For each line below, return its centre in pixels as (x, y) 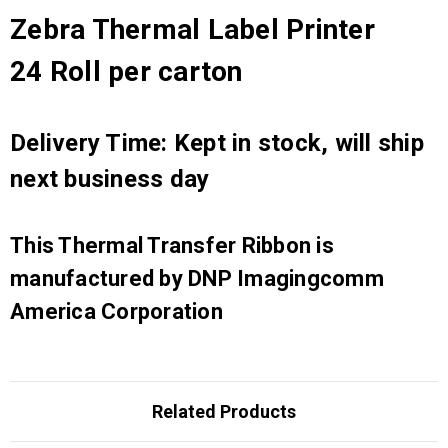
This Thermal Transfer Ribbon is (172, 245)
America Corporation (116, 311)
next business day (110, 178)
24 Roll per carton (126, 71)
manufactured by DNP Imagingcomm (197, 278)
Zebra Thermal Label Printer (192, 29)
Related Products (224, 411)
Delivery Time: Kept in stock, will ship (217, 142)
